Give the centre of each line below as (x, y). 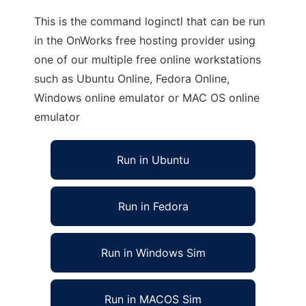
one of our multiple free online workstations (148, 59)
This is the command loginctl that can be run (150, 21)
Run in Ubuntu (153, 160)
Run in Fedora (153, 206)
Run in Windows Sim (153, 253)
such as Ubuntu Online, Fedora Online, (132, 79)
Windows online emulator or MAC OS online (147, 98)
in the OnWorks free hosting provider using (145, 40)
